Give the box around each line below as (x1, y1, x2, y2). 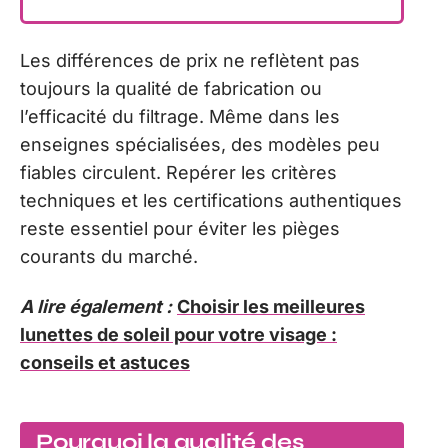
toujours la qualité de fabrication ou (20, 77, 322, 99)
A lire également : (20, 296, 172, 318)
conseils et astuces (20, 352, 190, 374)
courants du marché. (20, 245, 198, 267)
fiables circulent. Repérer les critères (20, 161, 337, 183)
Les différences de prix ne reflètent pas (20, 49, 360, 71)
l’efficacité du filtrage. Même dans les (20, 105, 340, 127)
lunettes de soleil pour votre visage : (20, 324, 337, 346)
